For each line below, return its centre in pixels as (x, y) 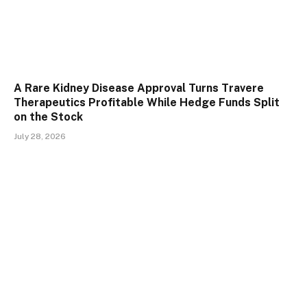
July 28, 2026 (40, 136)
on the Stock (48, 116)
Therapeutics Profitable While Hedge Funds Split (147, 102)
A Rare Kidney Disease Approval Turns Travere (139, 88)
